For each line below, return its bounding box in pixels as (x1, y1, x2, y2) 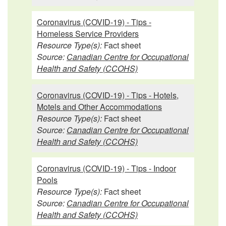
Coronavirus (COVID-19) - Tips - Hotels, (37, 89, 179, 101)
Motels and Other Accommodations (37, 100, 162, 112)
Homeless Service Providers (37, 27, 139, 39)
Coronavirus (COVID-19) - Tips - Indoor (37, 162, 176, 174)
